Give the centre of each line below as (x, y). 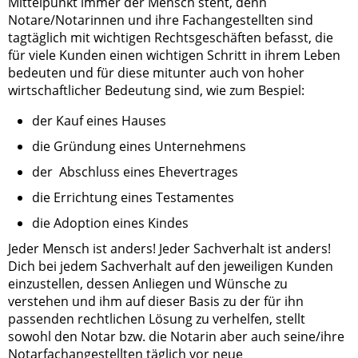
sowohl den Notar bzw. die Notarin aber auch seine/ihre (176, 337)
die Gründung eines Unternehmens (139, 147)
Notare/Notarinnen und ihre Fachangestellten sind (161, 20)
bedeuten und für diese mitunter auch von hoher (156, 73)
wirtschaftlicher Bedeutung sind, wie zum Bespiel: (156, 91)
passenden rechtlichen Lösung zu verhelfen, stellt (157, 319)
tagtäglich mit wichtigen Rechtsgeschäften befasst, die (171, 38)
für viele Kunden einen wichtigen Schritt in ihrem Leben (174, 56)
